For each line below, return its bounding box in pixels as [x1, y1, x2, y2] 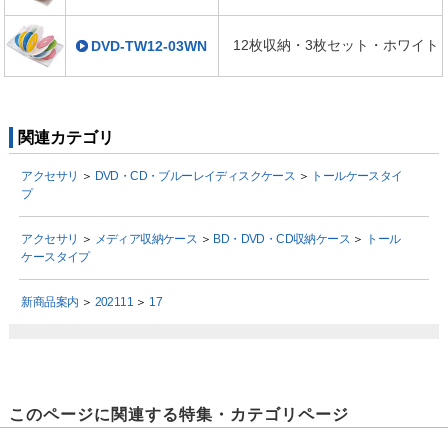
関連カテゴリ [17, 129, 118, 147]
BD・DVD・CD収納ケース [213, 232, 350, 247]
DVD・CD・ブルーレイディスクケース [94, 169, 296, 184]
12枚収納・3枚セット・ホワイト [232, 37, 439, 54]
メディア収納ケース [94, 232, 198, 247]
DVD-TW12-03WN [91, 38, 208, 55]
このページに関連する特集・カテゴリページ [8, 405, 349, 423]
